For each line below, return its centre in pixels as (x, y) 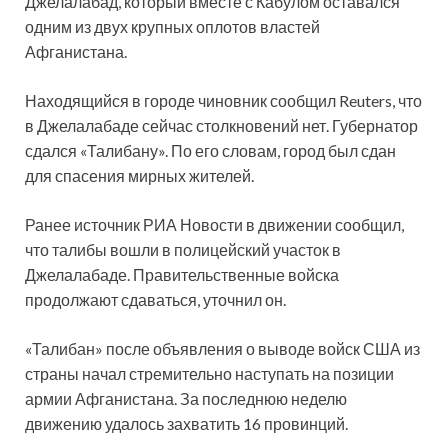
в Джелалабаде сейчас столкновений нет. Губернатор (221, 125)
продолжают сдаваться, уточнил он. (155, 299)
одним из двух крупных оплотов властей (172, 26)
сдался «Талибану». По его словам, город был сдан (210, 150)
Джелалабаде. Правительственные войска (182, 274)
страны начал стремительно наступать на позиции (209, 373)
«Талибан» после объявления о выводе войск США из (222, 348)
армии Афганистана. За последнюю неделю (186, 398)
